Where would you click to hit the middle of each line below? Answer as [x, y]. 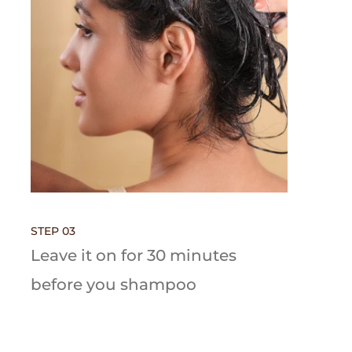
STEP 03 [53, 231]
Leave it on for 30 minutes [134, 255]
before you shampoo [114, 284]
